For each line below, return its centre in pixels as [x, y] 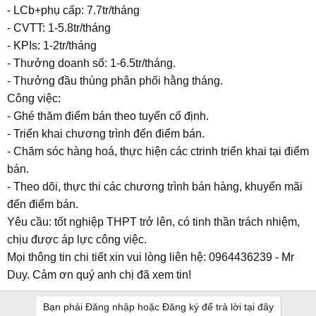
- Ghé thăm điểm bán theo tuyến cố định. [108, 116]
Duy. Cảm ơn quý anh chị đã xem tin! [99, 275]
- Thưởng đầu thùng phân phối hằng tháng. [115, 81]
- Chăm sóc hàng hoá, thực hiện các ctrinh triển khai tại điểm [158, 151]
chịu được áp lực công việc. [77, 239]
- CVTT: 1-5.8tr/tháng [59, 28]
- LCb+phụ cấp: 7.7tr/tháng [73, 10]
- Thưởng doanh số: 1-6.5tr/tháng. [91, 63]
